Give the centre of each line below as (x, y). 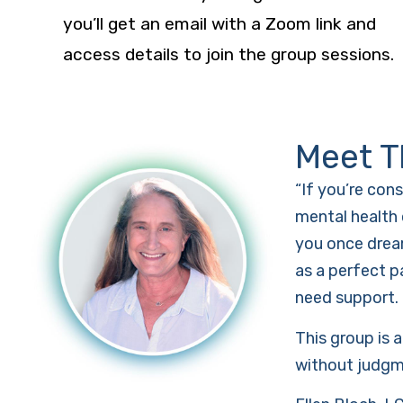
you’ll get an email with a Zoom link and (219, 23)
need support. (347, 298)
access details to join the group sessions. (228, 54)
